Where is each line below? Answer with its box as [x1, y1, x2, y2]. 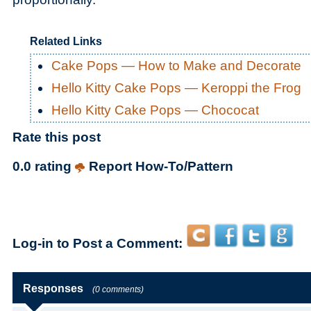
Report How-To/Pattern [89, 159, 233, 174]
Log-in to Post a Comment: [12, 236, 183, 251]
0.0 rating [12, 159, 75, 174]
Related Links [30, 35, 102, 47]
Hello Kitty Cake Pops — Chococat [51, 103, 259, 117]
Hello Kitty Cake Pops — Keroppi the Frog [51, 81, 301, 95]
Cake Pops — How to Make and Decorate [51, 58, 301, 73]
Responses [23, 283, 83, 294]
